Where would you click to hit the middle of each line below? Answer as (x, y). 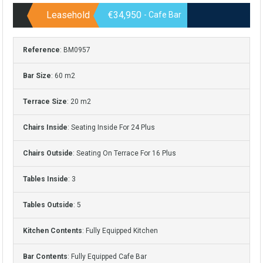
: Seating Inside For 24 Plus (112, 127)
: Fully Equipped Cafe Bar (108, 257)
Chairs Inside (45, 127)
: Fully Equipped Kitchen (121, 231)
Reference (41, 50)
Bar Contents (45, 257)
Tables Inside (45, 179)
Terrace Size (45, 102)
